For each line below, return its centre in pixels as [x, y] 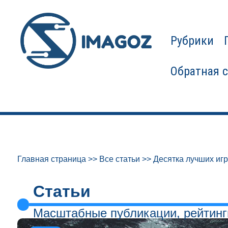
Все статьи [119, 159]
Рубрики [192, 41]
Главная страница [51, 159]
